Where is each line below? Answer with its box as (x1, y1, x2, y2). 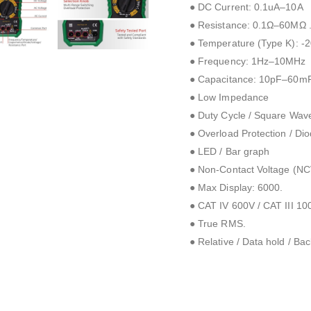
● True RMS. (190, 217, 246, 229)
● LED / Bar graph (190, 145, 270, 157)
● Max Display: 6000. (190, 181, 283, 193)
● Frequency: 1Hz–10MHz (190, 55, 306, 67)
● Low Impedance (190, 91, 269, 103)
